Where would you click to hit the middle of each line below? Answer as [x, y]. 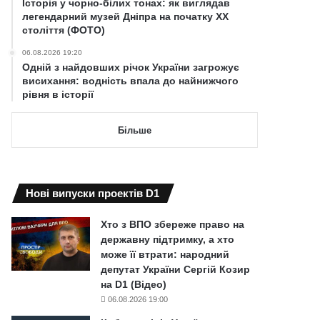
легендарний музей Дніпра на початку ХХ [126, 16]
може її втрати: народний [165, 254]
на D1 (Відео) [134, 284]
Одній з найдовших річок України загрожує [131, 67]
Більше [135, 130]
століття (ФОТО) [64, 30]
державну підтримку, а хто [168, 239]
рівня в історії [58, 94]
